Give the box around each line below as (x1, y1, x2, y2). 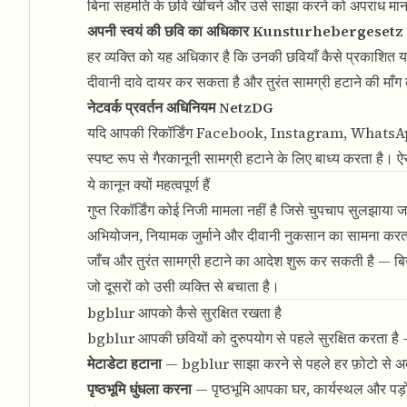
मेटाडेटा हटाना (87, 353, 162, 373)
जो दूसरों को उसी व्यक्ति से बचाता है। (87, 276, 280, 296)
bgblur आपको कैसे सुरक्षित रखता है (87, 303, 282, 323)
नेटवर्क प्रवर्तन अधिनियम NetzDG (87, 97, 273, 117)
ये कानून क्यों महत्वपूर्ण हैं (87, 174, 210, 194)
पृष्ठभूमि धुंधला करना (87, 379, 192, 399)
